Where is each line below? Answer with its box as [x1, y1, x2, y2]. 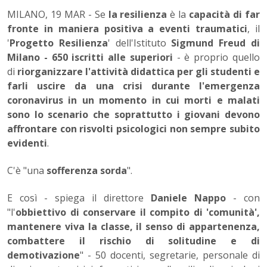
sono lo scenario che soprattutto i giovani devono [7, 108, 260, 122]
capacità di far [186, 8, 260, 21]
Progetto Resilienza [10, 36, 108, 50]
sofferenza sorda [46, 164, 127, 178]
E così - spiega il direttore [7, 191, 151, 205]
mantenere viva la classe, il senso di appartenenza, [7, 220, 260, 234]
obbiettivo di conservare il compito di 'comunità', [15, 206, 260, 219]
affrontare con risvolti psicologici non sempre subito [7, 122, 260, 136]
